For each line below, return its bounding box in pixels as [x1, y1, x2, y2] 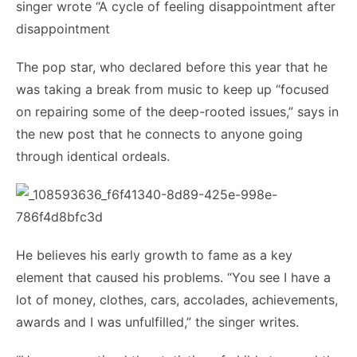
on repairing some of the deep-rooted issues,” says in [16, 104, 339, 120]
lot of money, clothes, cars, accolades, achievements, [16, 292, 338, 308]
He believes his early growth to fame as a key [16, 247, 292, 263]
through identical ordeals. [16, 148, 170, 164]
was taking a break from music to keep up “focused [16, 81, 329, 97]
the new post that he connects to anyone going [16, 126, 303, 142]
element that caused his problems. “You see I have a [16, 269, 331, 285]
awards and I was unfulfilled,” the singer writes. [16, 314, 299, 330]
